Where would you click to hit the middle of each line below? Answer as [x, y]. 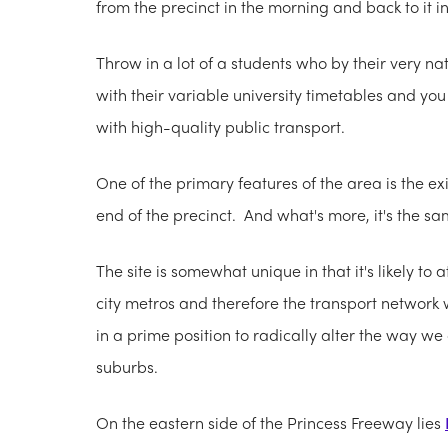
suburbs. [129, 367]
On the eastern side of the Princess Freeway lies [270, 423]
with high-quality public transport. [220, 127]
